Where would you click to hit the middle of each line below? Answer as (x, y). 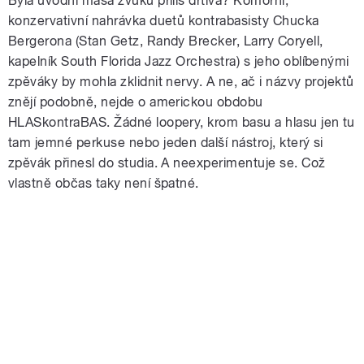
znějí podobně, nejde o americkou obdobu (136, 102)
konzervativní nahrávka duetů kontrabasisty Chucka (164, 20)
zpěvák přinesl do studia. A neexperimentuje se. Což (167, 162)
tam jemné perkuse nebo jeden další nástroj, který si (166, 142)
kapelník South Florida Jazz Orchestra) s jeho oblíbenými (179, 61)
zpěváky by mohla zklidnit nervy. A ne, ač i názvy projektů (181, 81)
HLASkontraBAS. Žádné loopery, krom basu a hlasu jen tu (182, 122)
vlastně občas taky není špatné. (104, 183)
